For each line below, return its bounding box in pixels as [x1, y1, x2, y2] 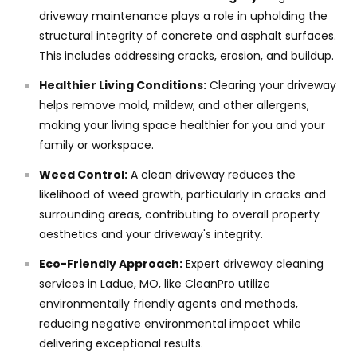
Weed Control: [39, 167, 127, 183]
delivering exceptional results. [39, 335, 203, 352]
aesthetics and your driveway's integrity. [39, 226, 263, 243]
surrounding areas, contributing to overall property [39, 206, 320, 223]
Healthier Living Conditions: [39, 77, 206, 94]
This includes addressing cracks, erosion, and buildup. [39, 48, 334, 65]
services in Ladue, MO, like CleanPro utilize [39, 276, 270, 292]
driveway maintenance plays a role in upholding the [39, 8, 328, 25]
